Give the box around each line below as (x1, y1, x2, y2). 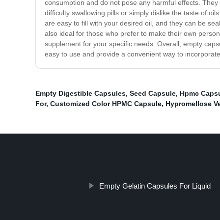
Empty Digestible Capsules (35, 89, 126, 98)
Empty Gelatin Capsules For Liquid (99, 182, 211, 191)
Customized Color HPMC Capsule (50, 100, 162, 108)
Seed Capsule (130, 89, 176, 98)
